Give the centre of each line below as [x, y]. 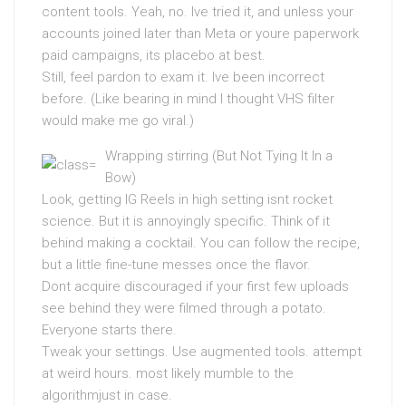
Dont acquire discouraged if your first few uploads [195, 286]
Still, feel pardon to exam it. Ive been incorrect [183, 77]
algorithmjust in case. [107, 395]
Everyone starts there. [109, 329]
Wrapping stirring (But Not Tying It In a [219, 155]
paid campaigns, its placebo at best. [154, 55]
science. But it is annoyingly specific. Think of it [186, 221]
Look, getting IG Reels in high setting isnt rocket [187, 199]
